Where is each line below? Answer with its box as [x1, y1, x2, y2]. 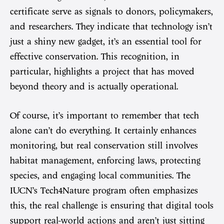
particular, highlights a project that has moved [10, 66, 194, 76]
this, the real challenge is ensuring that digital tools [10, 200, 213, 210]
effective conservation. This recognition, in [10, 51, 179, 61]
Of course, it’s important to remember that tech [10, 110, 199, 120]
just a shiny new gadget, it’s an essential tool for [10, 36, 201, 46]
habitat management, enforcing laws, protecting [10, 155, 200, 165]
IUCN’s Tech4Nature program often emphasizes [10, 185, 198, 195]
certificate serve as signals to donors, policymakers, [10, 6, 213, 16]
